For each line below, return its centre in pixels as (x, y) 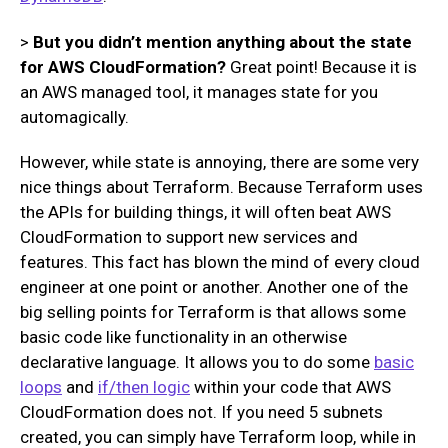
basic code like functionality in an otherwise (183, 337)
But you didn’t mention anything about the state (220, 41)
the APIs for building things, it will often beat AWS (205, 212)
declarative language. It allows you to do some (197, 362)
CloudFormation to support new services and (189, 237)
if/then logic (144, 387)
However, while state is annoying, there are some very (219, 162)
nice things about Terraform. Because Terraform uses (221, 187)
